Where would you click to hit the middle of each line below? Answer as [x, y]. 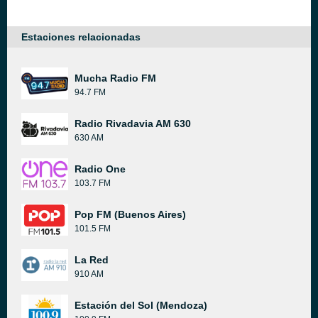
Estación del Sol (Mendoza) [141, 305]
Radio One [100, 169]
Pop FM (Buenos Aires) [130, 214]
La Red [92, 260]
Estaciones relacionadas [81, 37]
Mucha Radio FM [115, 78]
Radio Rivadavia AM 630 [133, 124]
